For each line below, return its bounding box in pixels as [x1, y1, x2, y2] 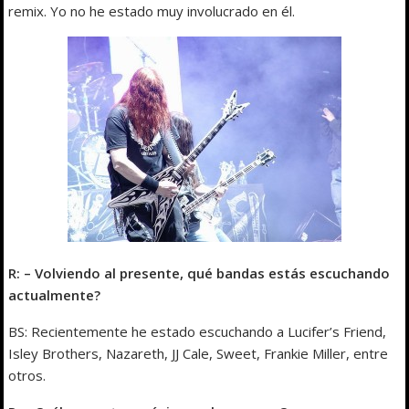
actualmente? [8, 286, 101, 305]
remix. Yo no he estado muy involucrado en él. [8, 2, 296, 21]
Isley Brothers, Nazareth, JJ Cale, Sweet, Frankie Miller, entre [8, 344, 389, 363]
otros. [8, 366, 47, 385]
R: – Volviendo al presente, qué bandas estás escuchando [8, 264, 391, 283]
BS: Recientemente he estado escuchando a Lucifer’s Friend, [8, 322, 387, 341]
